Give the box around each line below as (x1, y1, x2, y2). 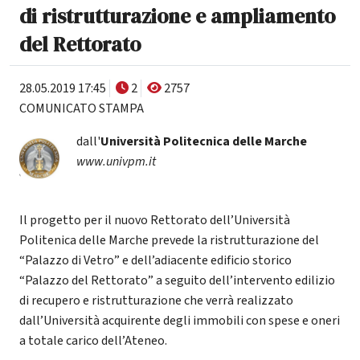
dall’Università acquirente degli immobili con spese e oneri (19, 311, 340, 329)
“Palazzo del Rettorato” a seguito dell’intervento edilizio (19, 271, 335, 289)
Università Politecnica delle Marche (100, 132, 307, 150)
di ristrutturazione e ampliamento (19, 2, 335, 30)
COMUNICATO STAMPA (19, 99, 144, 117)
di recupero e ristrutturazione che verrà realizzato (19, 291, 293, 309)
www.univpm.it (76, 152, 156, 170)
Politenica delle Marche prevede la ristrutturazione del (19, 231, 319, 249)
